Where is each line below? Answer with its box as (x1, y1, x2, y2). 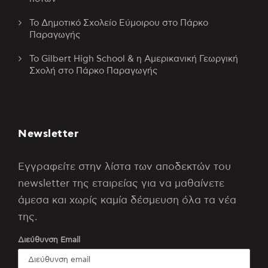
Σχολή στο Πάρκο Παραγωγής (29, 66, 157, 75)
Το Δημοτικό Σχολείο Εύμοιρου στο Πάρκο (29, 19, 208, 28)
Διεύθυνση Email (18, 236, 80, 244)
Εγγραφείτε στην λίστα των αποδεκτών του (18, 162, 231, 172)
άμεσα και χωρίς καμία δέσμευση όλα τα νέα (18, 195, 236, 205)
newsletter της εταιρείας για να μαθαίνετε (18, 178, 224, 188)
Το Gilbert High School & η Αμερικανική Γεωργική (29, 54, 238, 63)
